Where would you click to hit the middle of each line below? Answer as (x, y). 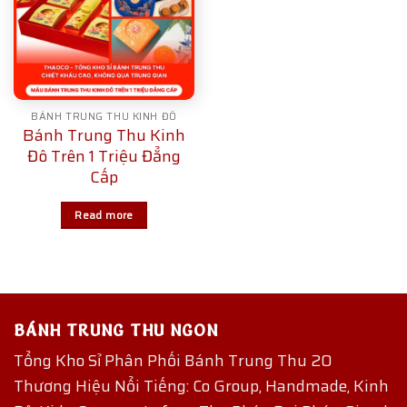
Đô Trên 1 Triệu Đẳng (104, 157)
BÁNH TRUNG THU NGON (116, 330)
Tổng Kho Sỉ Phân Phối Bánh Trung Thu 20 (173, 360)
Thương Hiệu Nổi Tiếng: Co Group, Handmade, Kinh (201, 386)
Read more (104, 215)
